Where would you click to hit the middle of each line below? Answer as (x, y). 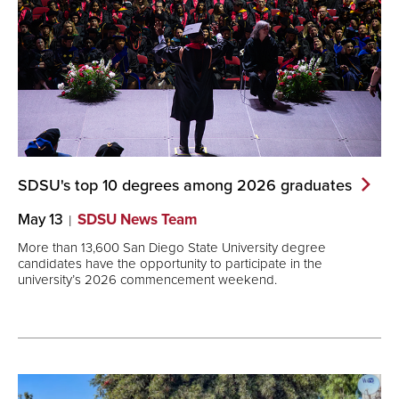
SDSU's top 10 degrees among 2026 (149, 185)
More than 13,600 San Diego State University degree (172, 247)
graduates (316, 185)
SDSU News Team (137, 220)
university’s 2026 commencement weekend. (147, 279)
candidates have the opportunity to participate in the (170, 263)
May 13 (41, 220)
